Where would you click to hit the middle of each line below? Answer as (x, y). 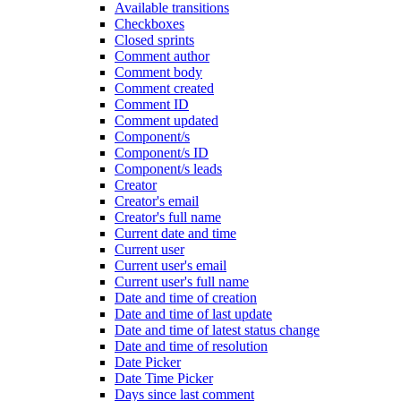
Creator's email (157, 201)
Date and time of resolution (191, 346)
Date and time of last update (193, 314)
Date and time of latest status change (217, 330)
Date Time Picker (164, 378)
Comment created (164, 88)
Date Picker (148, 362)
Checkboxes (149, 24)
